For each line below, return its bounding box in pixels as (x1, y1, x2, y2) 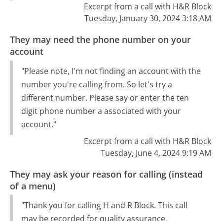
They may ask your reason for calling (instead (10, 168, 203, 180)
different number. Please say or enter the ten (21, 92, 189, 103)
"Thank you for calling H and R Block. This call (21, 200, 187, 211)
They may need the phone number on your (10, 34, 191, 46)
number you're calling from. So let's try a (21, 78, 172, 90)
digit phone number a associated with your (21, 105, 181, 116)
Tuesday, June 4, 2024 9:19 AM (100, 147, 211, 158)
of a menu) (10, 180, 56, 192)
